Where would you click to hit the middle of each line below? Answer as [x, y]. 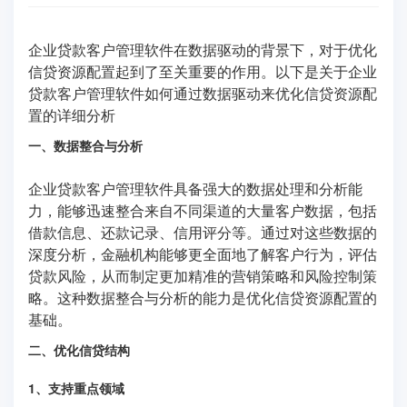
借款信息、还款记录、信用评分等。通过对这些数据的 [203, 232]
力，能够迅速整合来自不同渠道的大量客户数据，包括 [203, 210]
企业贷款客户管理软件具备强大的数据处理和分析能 [195, 188]
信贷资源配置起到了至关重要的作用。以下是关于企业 [203, 71]
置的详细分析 [72, 114]
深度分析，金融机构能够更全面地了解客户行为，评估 [203, 253]
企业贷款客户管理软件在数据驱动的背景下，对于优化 [203, 49]
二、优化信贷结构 [79, 349]
